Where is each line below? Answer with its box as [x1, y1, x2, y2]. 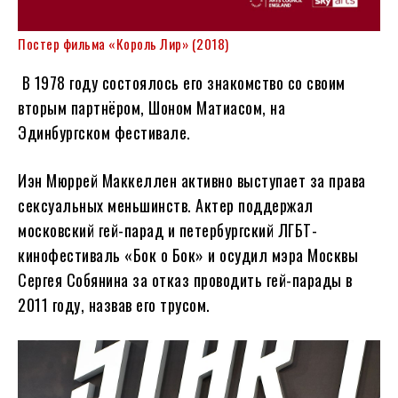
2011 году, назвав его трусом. [18, 292, 211, 316]
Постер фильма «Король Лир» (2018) [18, 33, 229, 53]
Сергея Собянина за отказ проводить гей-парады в [18, 267, 353, 291]
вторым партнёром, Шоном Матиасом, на [18, 95, 285, 119]
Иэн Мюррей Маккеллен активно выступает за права [18, 168, 366, 192]
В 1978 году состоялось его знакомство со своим [18, 70, 346, 94]
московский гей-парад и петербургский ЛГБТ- [18, 218, 317, 242]
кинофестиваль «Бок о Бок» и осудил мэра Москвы [18, 243, 358, 267]
